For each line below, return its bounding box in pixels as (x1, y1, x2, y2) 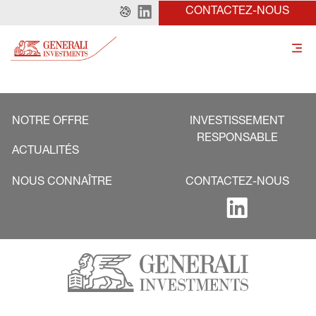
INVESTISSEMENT (190, 116, 284, 128)
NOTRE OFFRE (12, 116, 89, 128)
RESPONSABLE (196, 133, 278, 145)
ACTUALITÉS (12, 146, 79, 157)
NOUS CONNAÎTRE (12, 177, 112, 188)
